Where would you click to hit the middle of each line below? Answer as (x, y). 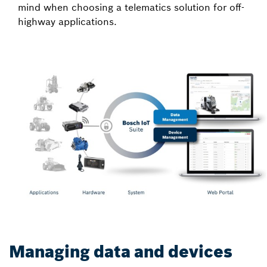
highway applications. (69, 21)
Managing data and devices (121, 252)
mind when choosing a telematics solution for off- (131, 7)
